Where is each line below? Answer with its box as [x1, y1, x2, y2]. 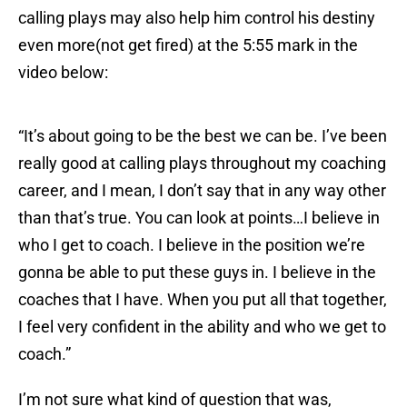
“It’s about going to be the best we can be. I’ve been [18, 126, 387, 146]
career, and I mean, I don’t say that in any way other [18, 181, 386, 201]
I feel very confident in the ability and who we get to [18, 317, 386, 337]
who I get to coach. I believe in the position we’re [18, 235, 365, 255]
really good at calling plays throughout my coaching [18, 154, 386, 174]
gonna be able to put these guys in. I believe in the [18, 263, 376, 283]
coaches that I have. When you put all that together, [18, 290, 387, 310]
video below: [18, 63, 108, 83]
